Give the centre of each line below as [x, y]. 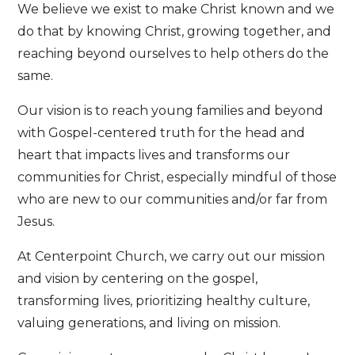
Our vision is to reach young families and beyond [171, 110]
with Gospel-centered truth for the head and [162, 132]
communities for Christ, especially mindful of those [177, 177]
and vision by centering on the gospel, [138, 278]
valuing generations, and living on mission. [149, 323]
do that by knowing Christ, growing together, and [175, 31]
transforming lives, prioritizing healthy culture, [164, 300]
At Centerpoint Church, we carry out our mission [172, 256]
